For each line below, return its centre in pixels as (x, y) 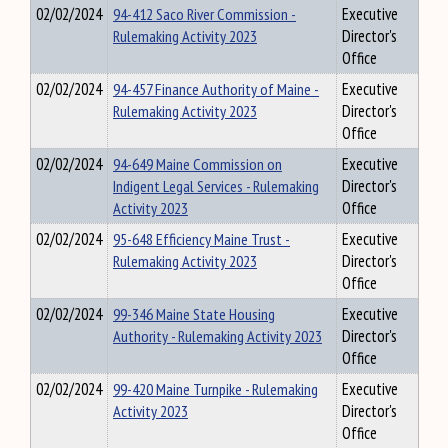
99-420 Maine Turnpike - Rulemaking (215, 389)
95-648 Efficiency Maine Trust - (201, 239)
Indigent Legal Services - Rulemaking (216, 186)
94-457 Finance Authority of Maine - (216, 89)
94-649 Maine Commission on (197, 164)
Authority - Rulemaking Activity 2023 (217, 336)
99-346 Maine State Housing (194, 314)
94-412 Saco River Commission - (204, 14)
